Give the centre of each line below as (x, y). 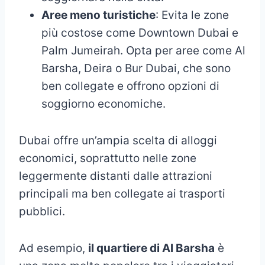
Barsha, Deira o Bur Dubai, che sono (136, 68)
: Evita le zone (192, 15)
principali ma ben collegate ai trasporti (122, 193)
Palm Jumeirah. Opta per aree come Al (143, 50)
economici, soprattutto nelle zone (108, 158)
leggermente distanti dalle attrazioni (116, 176)
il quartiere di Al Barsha (151, 248)
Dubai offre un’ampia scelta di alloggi (118, 140)
